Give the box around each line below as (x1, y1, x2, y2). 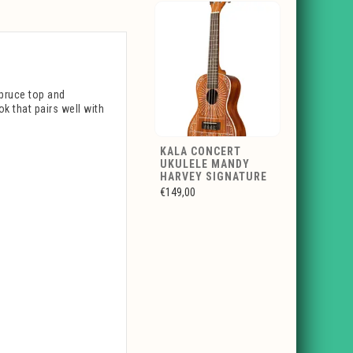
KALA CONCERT (160, 145, 241, 158)
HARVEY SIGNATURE (160, 170, 267, 183)
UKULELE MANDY (160, 158, 250, 170)
